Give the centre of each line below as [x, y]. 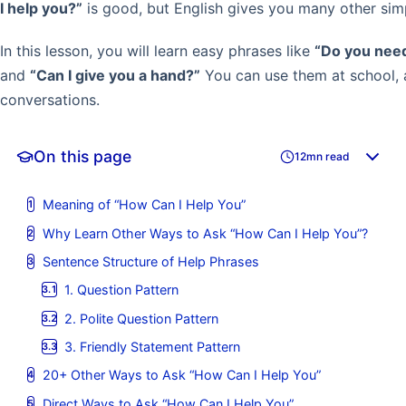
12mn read [322, 157]
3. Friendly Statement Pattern [153, 347]
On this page [82, 156]
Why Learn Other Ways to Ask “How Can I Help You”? [205, 233]
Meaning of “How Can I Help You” [144, 205]
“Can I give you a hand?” [115, 75]
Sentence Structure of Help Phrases [150, 261]
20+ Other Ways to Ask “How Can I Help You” [181, 375]
